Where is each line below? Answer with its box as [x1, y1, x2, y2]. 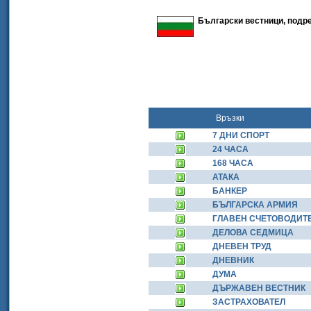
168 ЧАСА [212, 158, 253, 168]
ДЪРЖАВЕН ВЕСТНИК [212, 283, 305, 293]
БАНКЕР [212, 186, 247, 196]
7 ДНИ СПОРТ [212, 131, 269, 140]
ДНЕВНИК [212, 255, 254, 265]
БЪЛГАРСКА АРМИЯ [212, 200, 298, 210]
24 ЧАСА [212, 144, 249, 154]
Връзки [216, 113, 244, 123]
